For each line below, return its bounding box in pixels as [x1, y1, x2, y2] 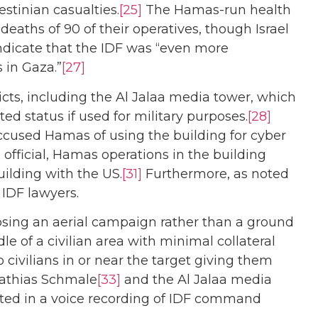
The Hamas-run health [142, 2, 291, 18]
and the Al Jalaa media [121, 272, 272, 288]
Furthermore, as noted [142, 165, 289, 182]
